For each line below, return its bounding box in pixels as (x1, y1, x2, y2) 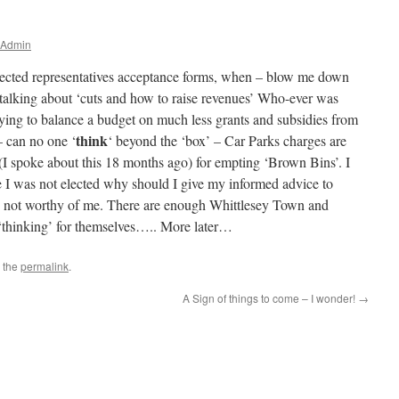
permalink (20, 258, 69, 273)
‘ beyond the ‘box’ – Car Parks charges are (108, 131, 346, 150)
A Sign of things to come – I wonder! (183, 290, 358, 305)
